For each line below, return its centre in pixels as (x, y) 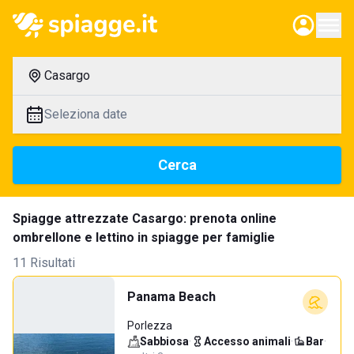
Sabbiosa (164, 341)
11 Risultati (44, 263)
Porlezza (150, 326)
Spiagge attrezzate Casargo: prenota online (145, 218)
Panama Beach (171, 297)
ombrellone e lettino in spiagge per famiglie (144, 237)
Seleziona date (86, 114)
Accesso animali (247, 341)
